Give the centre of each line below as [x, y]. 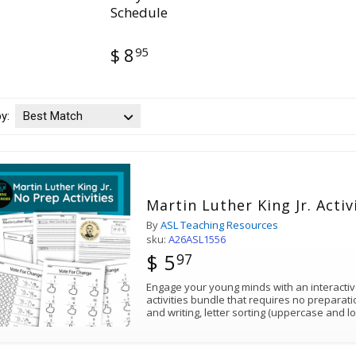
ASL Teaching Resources [220, 225]
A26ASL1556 [197, 240]
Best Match [52, 116]
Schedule [139, 13]
